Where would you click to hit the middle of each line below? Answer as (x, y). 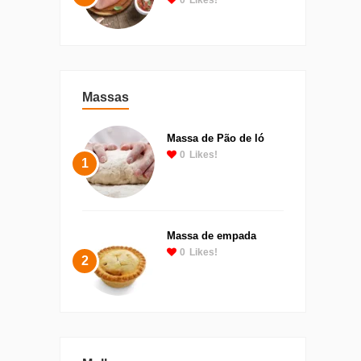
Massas (106, 97)
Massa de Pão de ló (216, 138)
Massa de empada (212, 235)
